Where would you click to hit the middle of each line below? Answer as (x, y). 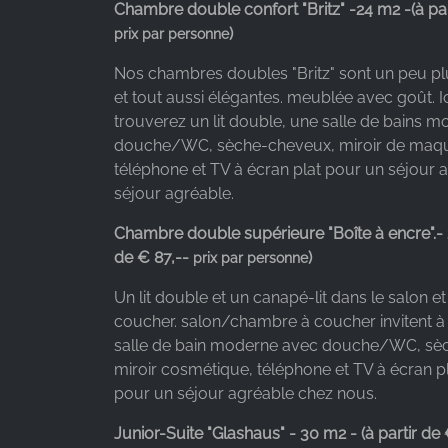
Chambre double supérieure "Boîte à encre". (275, 233)
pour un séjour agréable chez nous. (245, 393)
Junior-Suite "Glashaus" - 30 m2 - (237, 433)
